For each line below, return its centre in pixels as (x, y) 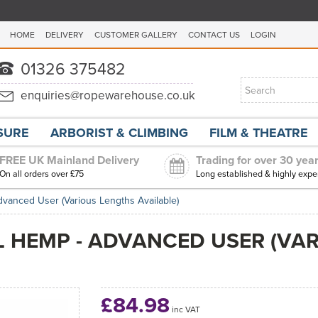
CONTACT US (214, 35)
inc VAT (185, 309)
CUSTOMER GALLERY (136, 35)
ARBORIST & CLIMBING (119, 133)
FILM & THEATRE (259, 133)
